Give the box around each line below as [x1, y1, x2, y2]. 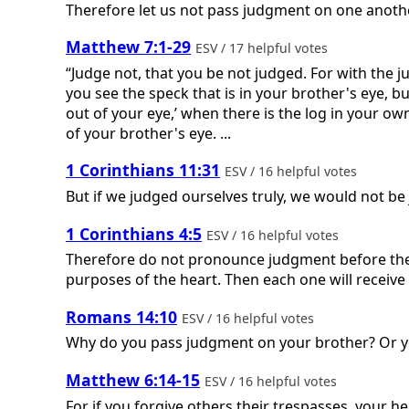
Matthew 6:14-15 [66, 368, 200, 391]
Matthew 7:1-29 [66, 36, 191, 58]
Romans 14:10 [66, 305, 177, 328]
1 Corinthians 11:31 [66, 159, 220, 182]
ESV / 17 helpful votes [195, 39, 331, 58]
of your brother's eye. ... [66, 122, 231, 143]
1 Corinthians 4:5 [66, 222, 202, 245]
